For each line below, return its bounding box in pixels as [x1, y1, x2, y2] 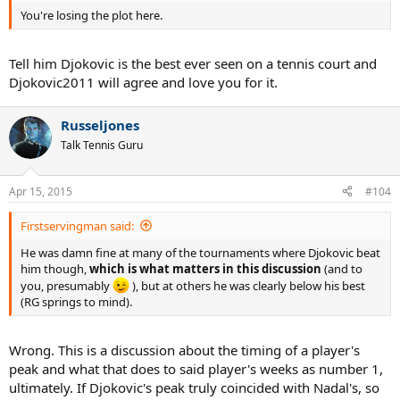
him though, [21, 260, 89, 277]
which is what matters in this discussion [89, 260, 324, 277]
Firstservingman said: [21, 217, 134, 234]
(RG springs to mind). [21, 293, 132, 310]
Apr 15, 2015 [9, 183, 72, 199]
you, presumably [21, 277, 112, 294]
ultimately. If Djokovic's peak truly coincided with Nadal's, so [9, 379, 379, 397]
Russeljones [61, 116, 139, 135]
